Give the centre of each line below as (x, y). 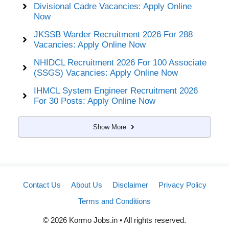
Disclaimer (130, 185)
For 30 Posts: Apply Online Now (94, 101)
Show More (109, 127)
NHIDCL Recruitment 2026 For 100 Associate (120, 62)
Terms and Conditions (114, 201)
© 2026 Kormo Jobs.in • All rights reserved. (114, 220)
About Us (86, 185)
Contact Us (42, 185)
